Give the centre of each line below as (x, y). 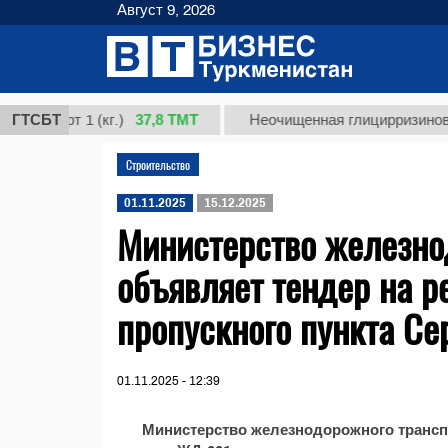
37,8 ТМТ (136, 119)
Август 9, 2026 (166, 10)
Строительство (158, 164)
